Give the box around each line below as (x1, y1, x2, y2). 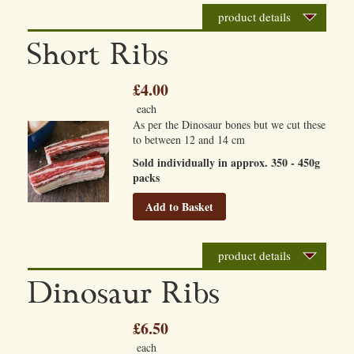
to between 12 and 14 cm (133, 132, 246, 147)
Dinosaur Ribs (28, 275, 220, 313)
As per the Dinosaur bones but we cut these (133, 117, 326, 132)
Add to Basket (145, 198, 214, 215)
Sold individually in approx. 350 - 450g (133, 154, 321, 171)
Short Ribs (28, 36, 169, 74)
